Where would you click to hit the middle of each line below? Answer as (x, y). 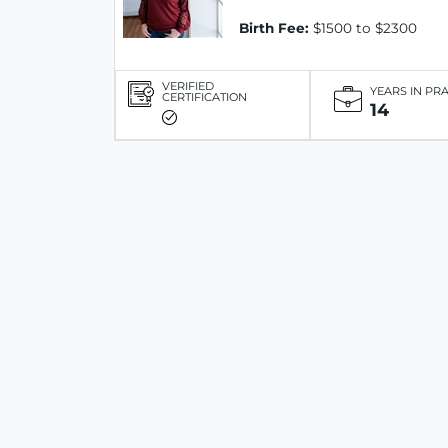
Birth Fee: (274, 28)
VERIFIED (188, 85)
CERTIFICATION (204, 96)
